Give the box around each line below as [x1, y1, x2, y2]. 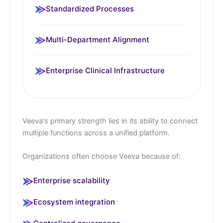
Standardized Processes [46, 3, 134, 13]
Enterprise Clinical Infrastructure [46, 65, 165, 75]
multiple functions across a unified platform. [22, 128, 170, 137]
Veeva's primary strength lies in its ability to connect [22, 116, 198, 125]
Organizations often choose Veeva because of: [22, 152, 181, 161]
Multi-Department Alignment [46, 34, 149, 44]
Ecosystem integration [33, 197, 115, 207]
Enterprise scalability [33, 176, 110, 186]
